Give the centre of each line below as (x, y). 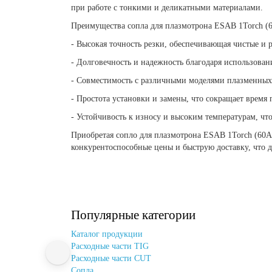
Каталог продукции (107, 234)
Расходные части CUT (111, 258)
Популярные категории (133, 215)
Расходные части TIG (110, 246)
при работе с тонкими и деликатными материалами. (167, 7)
